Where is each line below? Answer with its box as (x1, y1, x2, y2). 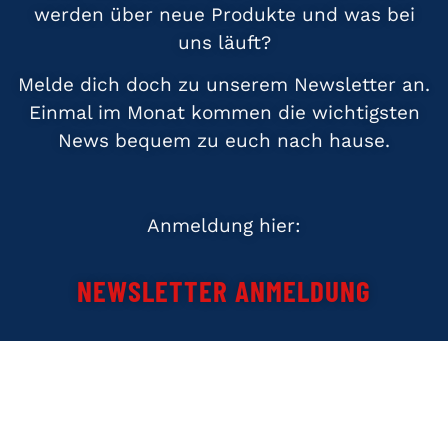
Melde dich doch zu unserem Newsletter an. (18, 73, 430, 97)
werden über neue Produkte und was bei (33, 2, 415, 26)
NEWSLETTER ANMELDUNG (77, 273, 371, 309)
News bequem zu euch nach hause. (58, 129, 390, 153)
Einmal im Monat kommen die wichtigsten (28, 101, 420, 125)
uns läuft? (177, 30, 271, 54)
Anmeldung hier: (147, 214, 301, 238)
